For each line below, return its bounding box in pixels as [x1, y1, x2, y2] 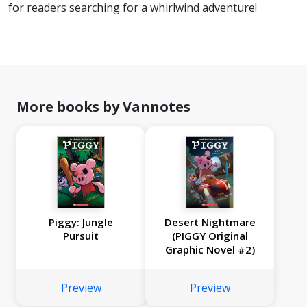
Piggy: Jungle [49, 215, 113, 230]
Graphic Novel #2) [164, 243, 255, 257]
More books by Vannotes [16, 97, 191, 116]
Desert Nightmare [164, 215, 256, 230]
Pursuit [63, 229, 99, 243]
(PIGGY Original [171, 229, 248, 243]
